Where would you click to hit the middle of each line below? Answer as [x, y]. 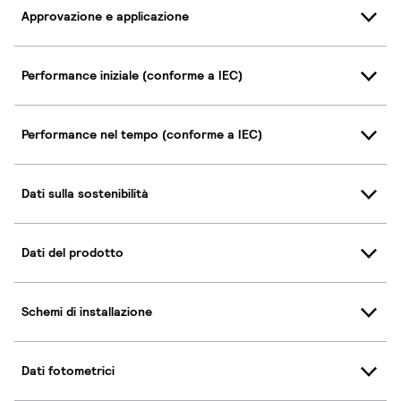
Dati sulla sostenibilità [85, 194]
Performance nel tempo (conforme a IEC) [142, 135]
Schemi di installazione [87, 312]
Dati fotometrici [68, 371]
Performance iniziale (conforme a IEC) [132, 76]
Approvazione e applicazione [105, 17]
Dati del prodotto [73, 253]
